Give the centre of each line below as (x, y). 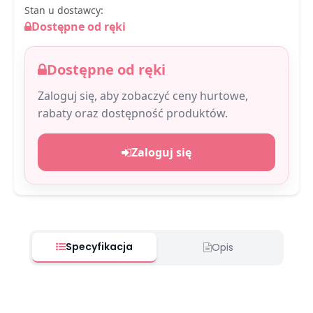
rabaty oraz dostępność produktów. (133, 113)
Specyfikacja (100, 246)
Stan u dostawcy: (64, 10)
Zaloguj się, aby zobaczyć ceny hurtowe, (143, 95)
